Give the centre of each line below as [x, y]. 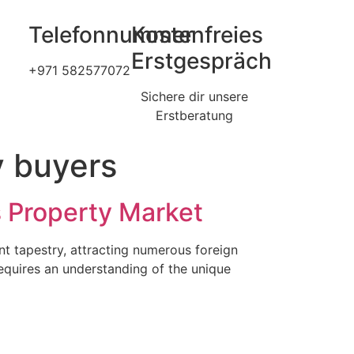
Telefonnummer [111, 35]
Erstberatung [194, 115]
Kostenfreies [197, 35]
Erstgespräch [201, 61]
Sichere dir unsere [194, 96]
